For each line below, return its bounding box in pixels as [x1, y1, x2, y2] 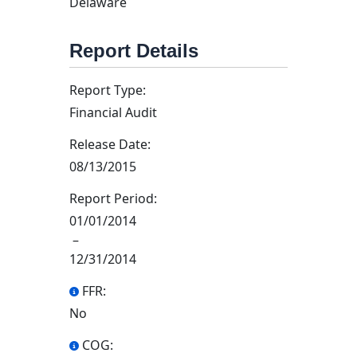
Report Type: [69, 81, 146, 99]
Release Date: [69, 135, 151, 153]
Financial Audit [69, 104, 157, 121]
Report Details [69, 40, 198, 61]
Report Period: [69, 190, 157, 207]
